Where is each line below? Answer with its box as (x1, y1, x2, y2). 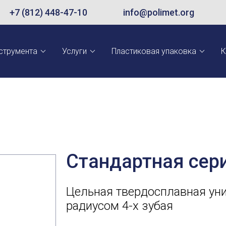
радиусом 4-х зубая (66, 199, 173, 213)
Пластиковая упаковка (111, 46, 196, 56)
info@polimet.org (123, 7, 194, 18)
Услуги (62, 46, 87, 56)
